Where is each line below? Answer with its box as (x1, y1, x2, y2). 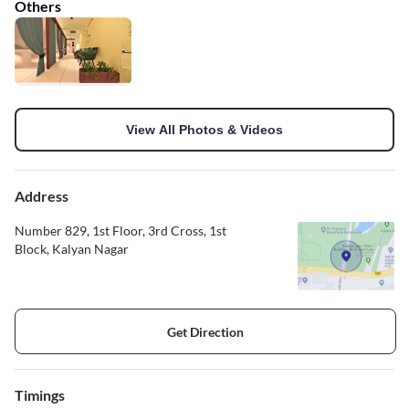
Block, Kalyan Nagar (15, 241, 129, 257)
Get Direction (167, 323, 244, 340)
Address (15, 187, 68, 205)
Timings (15, 386, 65, 404)
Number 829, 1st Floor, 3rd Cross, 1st (15, 223, 226, 239)
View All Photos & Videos (126, 122, 283, 138)
